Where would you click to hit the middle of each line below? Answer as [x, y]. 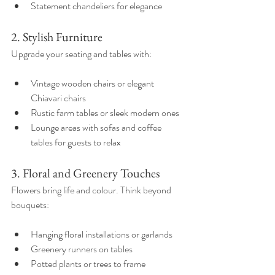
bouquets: [30, 204]
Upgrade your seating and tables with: [81, 53]
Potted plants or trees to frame [89, 263]
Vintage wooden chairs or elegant [93, 83]
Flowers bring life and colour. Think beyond [92, 190]
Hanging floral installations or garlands [103, 234]
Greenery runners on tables [83, 249]
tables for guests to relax [78, 142]
